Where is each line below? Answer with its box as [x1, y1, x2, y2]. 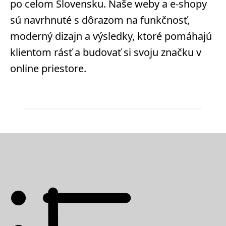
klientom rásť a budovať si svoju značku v [10, 45, 201, 59]
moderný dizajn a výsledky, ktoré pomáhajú [10, 29, 212, 43]
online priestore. [10, 62, 86, 75]
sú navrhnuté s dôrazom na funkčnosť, [10, 13, 190, 27]
